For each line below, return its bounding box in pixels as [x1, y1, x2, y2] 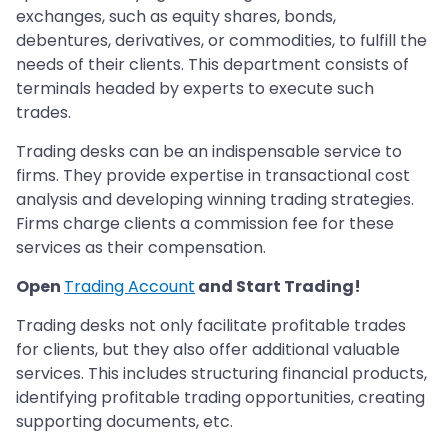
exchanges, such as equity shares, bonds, [16, 5, 336, 29]
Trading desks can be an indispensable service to [16, 140, 402, 164]
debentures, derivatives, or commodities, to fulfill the [16, 29, 427, 53]
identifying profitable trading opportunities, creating [16, 386, 425, 410]
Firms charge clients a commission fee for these [16, 212, 394, 236]
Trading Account [64, 275, 195, 299]
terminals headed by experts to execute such [16, 77, 374, 101]
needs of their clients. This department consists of [16, 53, 409, 77]
